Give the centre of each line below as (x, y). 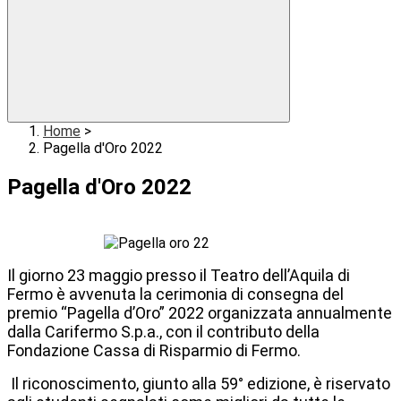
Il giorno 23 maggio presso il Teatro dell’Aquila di (179, 276)
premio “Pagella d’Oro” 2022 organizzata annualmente (200, 313)
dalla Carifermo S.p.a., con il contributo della (163, 332)
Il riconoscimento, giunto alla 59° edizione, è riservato (199, 384)
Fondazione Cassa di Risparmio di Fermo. (154, 351)
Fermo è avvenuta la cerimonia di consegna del (175, 294)
